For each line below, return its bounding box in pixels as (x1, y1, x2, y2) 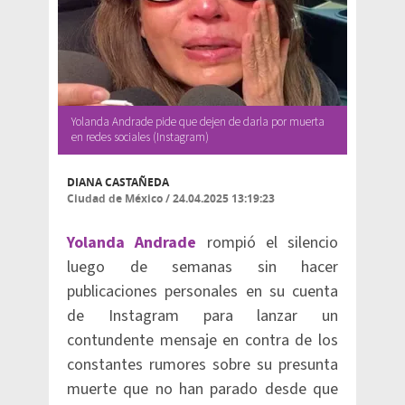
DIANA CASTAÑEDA (67, 174, 169, 190)
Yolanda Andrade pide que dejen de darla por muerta (71, 114, 325, 130)
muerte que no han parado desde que (67, 378, 338, 400)
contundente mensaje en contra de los (67, 329, 338, 352)
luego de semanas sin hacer (67, 256, 338, 278)
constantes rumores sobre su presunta (67, 353, 338, 376)
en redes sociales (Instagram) (71, 129, 209, 146)
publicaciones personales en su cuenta (67, 280, 338, 303)
